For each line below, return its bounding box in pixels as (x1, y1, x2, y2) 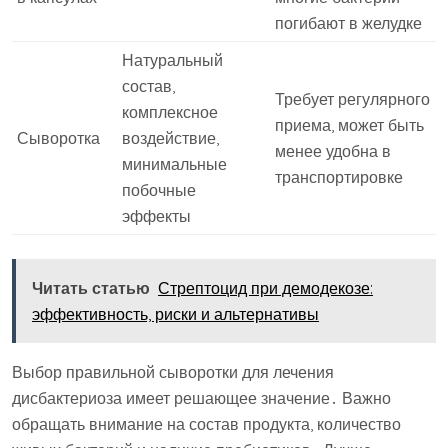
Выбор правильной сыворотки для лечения (12, 362, 334, 382)
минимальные (122, 154, 227, 174)
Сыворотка (17, 128, 100, 148)
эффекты (122, 206, 191, 226)
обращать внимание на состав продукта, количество (12, 414, 401, 434)
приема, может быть (275, 115, 424, 135)
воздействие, (122, 128, 219, 148)
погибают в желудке (275, 13, 422, 33)
